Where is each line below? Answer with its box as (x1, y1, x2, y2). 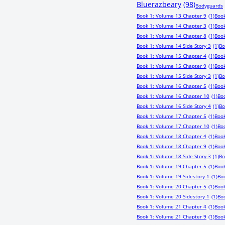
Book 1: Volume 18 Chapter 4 (137, 133, 206, 140)
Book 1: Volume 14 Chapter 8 (137, 32, 206, 39)
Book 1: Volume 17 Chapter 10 (137, 123, 209, 130)
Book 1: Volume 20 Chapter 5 (137, 183, 206, 190)
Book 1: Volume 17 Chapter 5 (137, 113, 206, 120)
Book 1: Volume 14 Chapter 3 (137, 22, 206, 29)
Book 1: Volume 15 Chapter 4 (137, 52, 206, 59)
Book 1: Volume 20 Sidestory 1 (137, 193, 209, 200)
